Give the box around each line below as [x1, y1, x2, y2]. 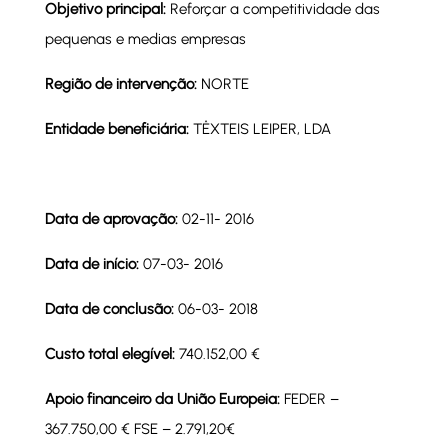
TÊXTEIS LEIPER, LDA [192, 120, 331, 139]
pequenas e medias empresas [44, 30, 246, 49]
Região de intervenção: [44, 75, 201, 94]
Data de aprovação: [44, 210, 182, 229]
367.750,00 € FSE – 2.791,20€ [44, 420, 235, 439]
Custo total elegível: [44, 345, 179, 364]
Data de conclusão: [44, 300, 178, 319]
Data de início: [44, 255, 143, 274]
